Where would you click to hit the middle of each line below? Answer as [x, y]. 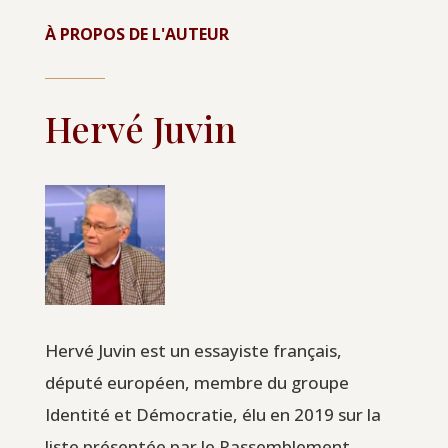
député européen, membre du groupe [196, 382]
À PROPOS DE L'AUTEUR [136, 33]
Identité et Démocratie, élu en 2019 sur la [212, 414]
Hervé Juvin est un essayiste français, [193, 350]
